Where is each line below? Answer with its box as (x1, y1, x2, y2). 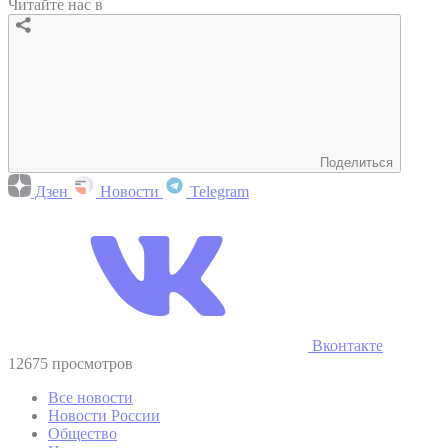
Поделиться (320, 154, 393, 170)
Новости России (48, 406, 160, 424)
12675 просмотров (8, 354, 133, 372)
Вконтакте (308, 336, 383, 354)
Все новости (48, 388, 133, 406)
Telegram (186, 182, 249, 200)
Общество (48, 424, 117, 442)
